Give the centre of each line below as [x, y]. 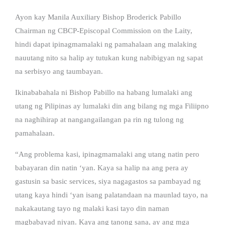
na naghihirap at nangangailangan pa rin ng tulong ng [99, 119]
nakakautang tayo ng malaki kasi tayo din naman [92, 208]
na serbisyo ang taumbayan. [59, 71]
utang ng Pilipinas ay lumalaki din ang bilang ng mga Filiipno [112, 106]
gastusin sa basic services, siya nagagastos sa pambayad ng [108, 181]
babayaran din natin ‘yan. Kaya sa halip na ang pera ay [102, 167]
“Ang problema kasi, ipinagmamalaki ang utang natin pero [107, 154]
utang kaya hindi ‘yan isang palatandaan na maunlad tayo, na [111, 195]
